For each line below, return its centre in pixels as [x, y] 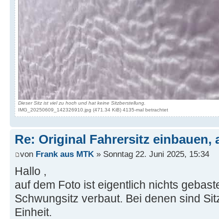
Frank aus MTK [65, 154]
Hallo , [31, 171]
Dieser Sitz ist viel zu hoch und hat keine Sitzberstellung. [82, 103]
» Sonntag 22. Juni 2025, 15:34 [152, 154]
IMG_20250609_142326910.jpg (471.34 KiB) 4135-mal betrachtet [93, 110]
